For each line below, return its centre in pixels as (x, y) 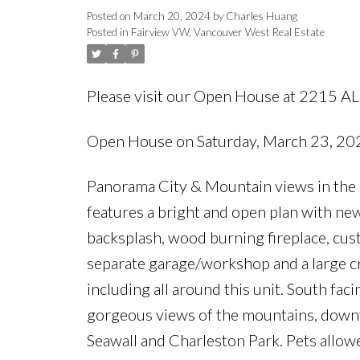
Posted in (107, 32)
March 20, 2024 (172, 16)
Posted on (110, 16)
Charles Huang (261, 16)
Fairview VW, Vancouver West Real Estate (227, 32)
